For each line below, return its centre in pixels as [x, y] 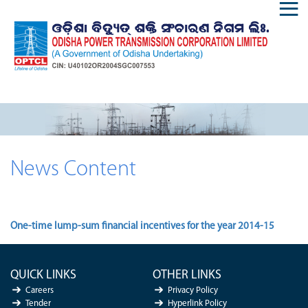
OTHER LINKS [187, 275]
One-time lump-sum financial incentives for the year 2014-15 [142, 226]
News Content [73, 169]
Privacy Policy [192, 290]
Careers [40, 290]
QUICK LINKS [43, 275]
